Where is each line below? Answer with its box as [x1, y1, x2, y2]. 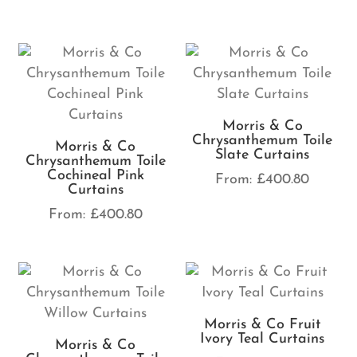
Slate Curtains [215, 147, 310, 163]
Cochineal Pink [46, 167, 144, 183]
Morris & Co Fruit [203, 317, 321, 333]
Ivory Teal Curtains [200, 331, 325, 347]
